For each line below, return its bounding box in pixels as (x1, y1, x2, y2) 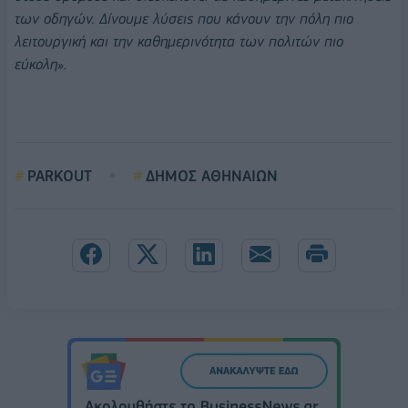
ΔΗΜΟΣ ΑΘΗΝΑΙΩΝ (146, 166, 278, 185)
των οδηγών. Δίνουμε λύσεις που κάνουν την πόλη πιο (15, 9, 353, 27)
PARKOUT (27, 166, 92, 185)
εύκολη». (15, 55, 66, 73)
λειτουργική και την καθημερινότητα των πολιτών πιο (15, 32, 343, 50)
